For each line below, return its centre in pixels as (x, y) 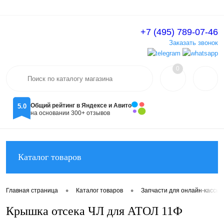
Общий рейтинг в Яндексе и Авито (81, 105)
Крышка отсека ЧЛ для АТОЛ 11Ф (94, 211)
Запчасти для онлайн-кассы (181, 191)
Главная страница (32, 191)
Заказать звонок (193, 42)
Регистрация (199, 38)
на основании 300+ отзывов (70, 113)
